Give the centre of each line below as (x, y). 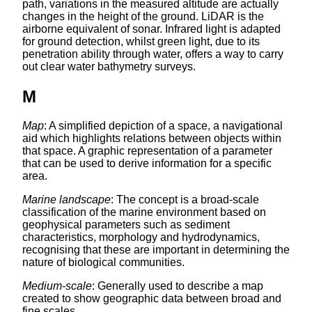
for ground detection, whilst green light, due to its (141, 41)
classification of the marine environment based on (144, 212)
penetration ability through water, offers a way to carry (153, 54)
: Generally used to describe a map (178, 286)
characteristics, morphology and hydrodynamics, (141, 237)
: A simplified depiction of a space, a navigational (163, 125)
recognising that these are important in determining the (156, 249)
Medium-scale (57, 286)
